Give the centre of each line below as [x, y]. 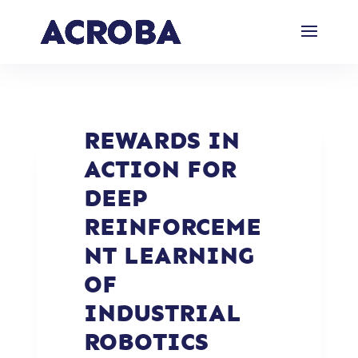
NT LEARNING [169, 256]
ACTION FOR [160, 169]
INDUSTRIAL [162, 313]
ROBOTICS [146, 342]
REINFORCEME [172, 227]
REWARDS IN [161, 141]
